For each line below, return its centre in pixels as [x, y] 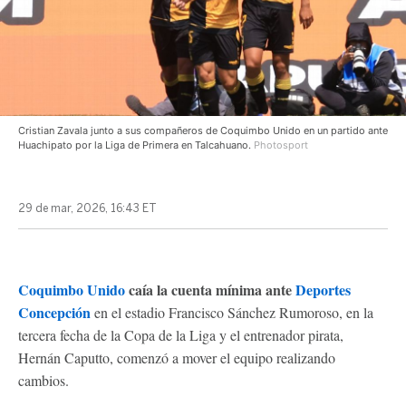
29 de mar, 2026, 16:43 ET [87, 208]
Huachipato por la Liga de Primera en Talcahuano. [136, 145]
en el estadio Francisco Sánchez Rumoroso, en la [234, 312]
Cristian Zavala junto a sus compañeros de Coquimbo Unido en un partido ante [203, 130]
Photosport [281, 145]
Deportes [323, 290]
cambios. [43, 380]
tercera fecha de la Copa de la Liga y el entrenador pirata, [181, 335]
